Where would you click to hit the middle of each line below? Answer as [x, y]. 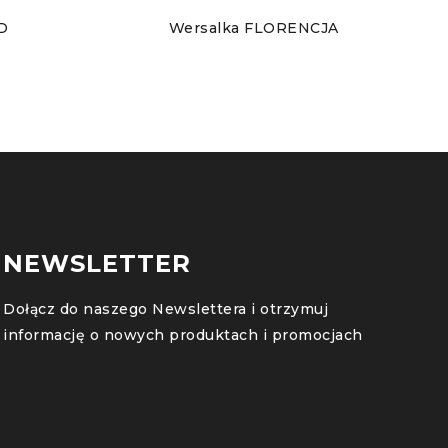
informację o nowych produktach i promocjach [183, 335]
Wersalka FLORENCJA [253, 28]
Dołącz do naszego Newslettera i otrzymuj [166, 309]
